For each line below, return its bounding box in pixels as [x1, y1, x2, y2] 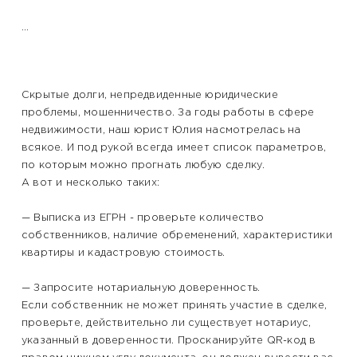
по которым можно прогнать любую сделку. [21, 161, 265, 170]
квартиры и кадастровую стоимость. [21, 249, 226, 257]
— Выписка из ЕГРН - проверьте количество [21, 214, 265, 222]
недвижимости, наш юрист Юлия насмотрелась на [21, 126, 301, 135]
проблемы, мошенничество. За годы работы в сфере [21, 108, 315, 117]
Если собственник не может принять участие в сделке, [21, 301, 328, 310]
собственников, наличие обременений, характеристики [21, 231, 332, 240]
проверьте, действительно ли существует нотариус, [21, 319, 312, 328]
